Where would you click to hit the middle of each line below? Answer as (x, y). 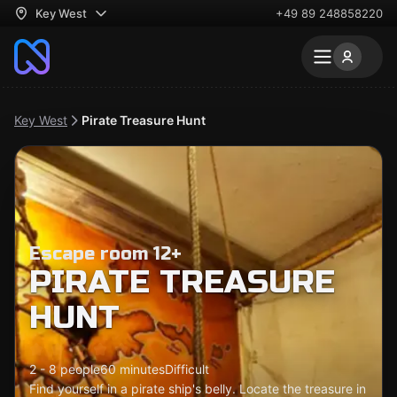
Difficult (187, 369)
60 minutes (132, 369)
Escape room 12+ (105, 254)
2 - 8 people (65, 369)
